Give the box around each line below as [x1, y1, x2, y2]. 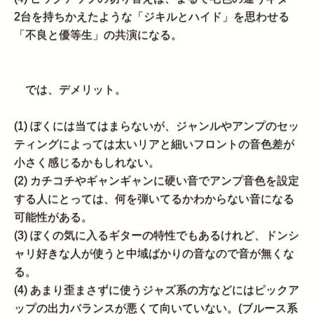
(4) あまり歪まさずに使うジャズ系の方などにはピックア [14, 284, 299, 296]
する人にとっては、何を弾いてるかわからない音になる [14, 193, 294, 205]
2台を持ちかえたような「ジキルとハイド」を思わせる [14, 11, 289, 23]
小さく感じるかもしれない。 [14, 156, 160, 169]
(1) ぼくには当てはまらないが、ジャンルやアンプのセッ [14, 120, 299, 132]
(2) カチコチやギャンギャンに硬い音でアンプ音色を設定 [14, 175, 299, 187]
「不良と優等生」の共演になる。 [14, 29, 182, 41]
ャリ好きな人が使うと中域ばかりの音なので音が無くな [14, 247, 294, 260]
